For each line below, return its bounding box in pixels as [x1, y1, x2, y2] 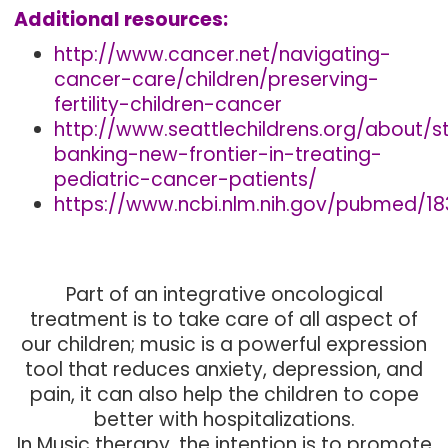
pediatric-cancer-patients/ [54, 166, 318, 193]
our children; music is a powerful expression [21, 331, 427, 358]
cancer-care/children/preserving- [54, 66, 380, 93]
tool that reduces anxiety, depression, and [25, 356, 423, 383]
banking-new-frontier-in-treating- [54, 141, 383, 168]
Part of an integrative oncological [65, 281, 383, 308]
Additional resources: [14, 6, 229, 33]
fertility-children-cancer [54, 91, 283, 118]
